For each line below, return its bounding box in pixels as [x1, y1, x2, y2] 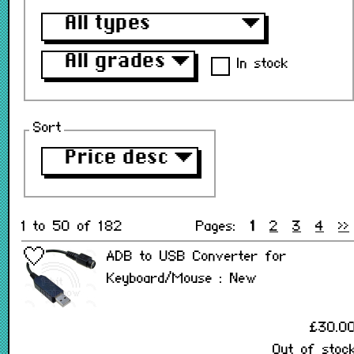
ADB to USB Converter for [107, 250, 287, 264]
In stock [230, 58, 288, 71]
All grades [65, 51, 165, 72]
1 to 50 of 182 [21, 220, 122, 234]
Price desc [65, 148, 168, 168]
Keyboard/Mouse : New [107, 273, 258, 286]
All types [65, 13, 151, 34]
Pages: [196, 220, 250, 234]
